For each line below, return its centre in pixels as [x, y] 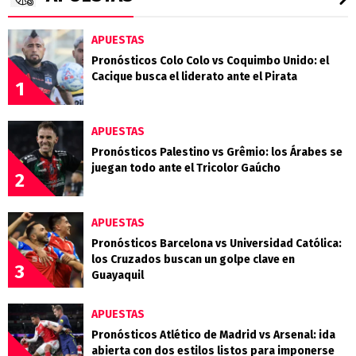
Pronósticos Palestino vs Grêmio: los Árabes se [217, 153]
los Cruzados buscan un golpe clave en [193, 260]
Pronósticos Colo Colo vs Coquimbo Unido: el [210, 61]
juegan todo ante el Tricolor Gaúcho [186, 168]
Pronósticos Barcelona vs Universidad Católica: [217, 244]
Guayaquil [118, 276]
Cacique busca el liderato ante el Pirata [194, 77]
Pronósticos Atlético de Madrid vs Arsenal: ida [213, 335]
